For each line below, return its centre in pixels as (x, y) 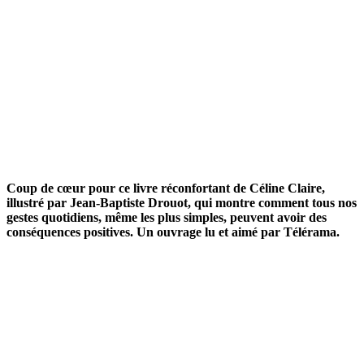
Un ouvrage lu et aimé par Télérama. (238, 232)
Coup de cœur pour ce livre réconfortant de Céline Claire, (166, 188)
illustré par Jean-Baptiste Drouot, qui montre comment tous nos (182, 202)
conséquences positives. (70, 232)
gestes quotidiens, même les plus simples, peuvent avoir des (167, 217)
